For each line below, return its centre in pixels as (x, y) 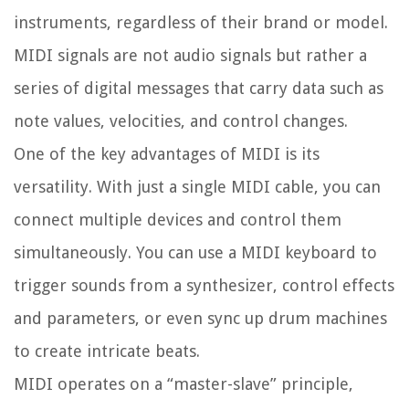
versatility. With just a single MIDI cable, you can (197, 187)
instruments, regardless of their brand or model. (201, 23)
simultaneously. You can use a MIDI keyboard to (195, 253)
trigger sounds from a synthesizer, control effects (204, 286)
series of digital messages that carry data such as (199, 89)
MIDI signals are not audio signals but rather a (190, 56)
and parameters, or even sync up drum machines (200, 319)
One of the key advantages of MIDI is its (167, 154)
